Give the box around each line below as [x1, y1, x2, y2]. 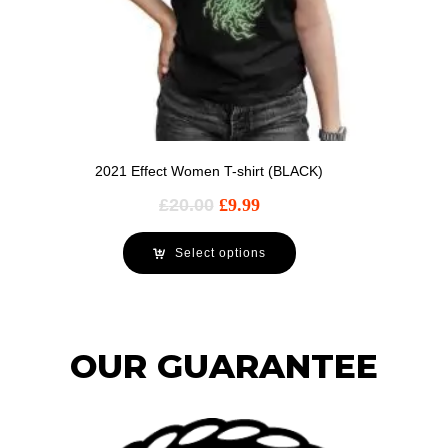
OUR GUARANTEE [70, 345, 378, 386]
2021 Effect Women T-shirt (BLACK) [95, 163, 323, 180]
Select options [174, 246, 266, 261]
